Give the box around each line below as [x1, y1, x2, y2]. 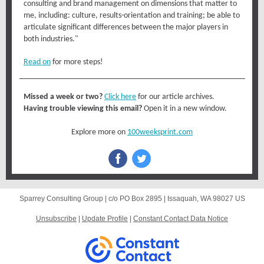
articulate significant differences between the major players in [24, 23, 228, 32]
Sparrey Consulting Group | [19, 194, 108, 203]
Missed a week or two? [24, 93, 104, 101]
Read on [24, 58, 51, 67]
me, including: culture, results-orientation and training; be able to [24, 11, 240, 20]
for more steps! [51, 58, 103, 67]
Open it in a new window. [144, 104, 227, 113]
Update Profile [82, 214, 128, 223]
